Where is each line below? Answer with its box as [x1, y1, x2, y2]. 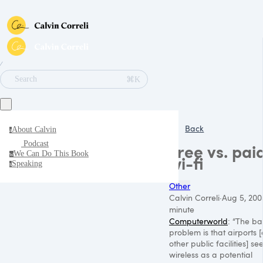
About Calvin [12, 125, 56, 134]
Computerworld [169, 215, 228, 227]
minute [169, 203, 194, 215]
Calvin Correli [169, 191, 220, 203]
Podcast [23, 139, 49, 148]
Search [15, 75, 37, 83]
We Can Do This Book [14, 149, 89, 158]
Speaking [12, 159, 42, 168]
